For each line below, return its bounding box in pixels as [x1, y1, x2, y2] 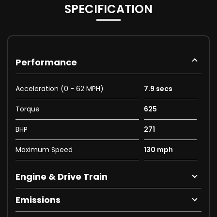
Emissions [15, 194, 61, 206]
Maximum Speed [15, 145, 73, 155]
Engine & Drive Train [15, 170, 108, 183]
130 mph [143, 145, 173, 155]
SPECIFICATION [64, 1, 153, 17]
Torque [15, 104, 40, 114]
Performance [15, 56, 77, 69]
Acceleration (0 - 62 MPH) [15, 84, 104, 94]
